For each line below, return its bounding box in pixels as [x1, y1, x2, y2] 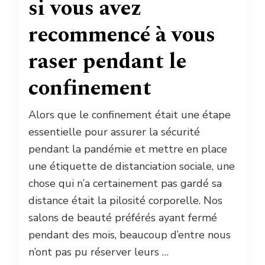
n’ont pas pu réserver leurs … [28, 244, 169, 259]
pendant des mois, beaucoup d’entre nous [28, 227, 231, 242]
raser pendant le [28, 45, 186, 78]
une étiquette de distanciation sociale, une [28, 159, 235, 173]
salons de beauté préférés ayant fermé [28, 210, 217, 225]
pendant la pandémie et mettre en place [28, 141, 227, 156]
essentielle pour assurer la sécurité [28, 124, 200, 139]
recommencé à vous [28, 18, 215, 51]
